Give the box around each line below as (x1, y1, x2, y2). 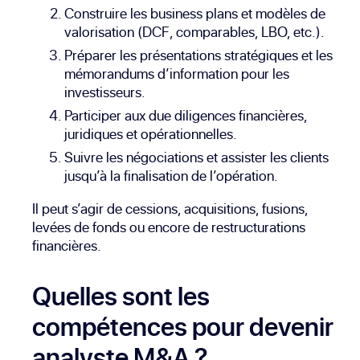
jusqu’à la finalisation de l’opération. (64, 165, 278, 186)
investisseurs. (64, 81, 145, 102)
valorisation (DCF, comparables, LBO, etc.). (64, 21, 325, 42)
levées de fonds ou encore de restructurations (32, 216, 305, 237)
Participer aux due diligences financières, (64, 104, 307, 125)
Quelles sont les (32, 277, 210, 313)
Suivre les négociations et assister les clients (64, 146, 329, 167)
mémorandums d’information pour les (64, 63, 289, 84)
